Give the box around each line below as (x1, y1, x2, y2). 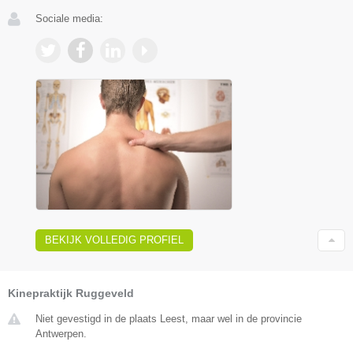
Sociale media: (35, 13, 103, 25)
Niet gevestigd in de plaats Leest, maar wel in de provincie (35, 312, 302, 325)
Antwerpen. (35, 327, 87, 340)
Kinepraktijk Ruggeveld (8, 286, 134, 299)
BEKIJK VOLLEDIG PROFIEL (45, 233, 184, 246)
